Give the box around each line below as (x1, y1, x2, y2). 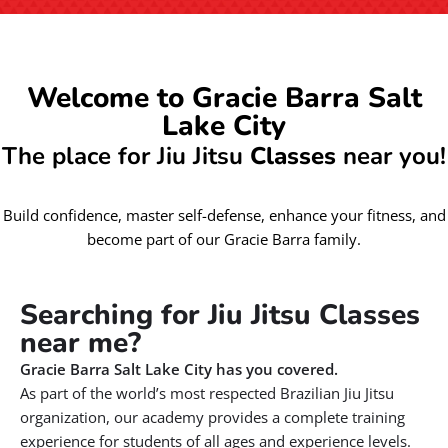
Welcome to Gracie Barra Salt (26, 79, 422, 117)
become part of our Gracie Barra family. (87, 229, 361, 249)
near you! (343, 140, 446, 172)
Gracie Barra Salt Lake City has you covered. (20, 359, 338, 379)
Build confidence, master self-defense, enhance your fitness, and (2, 205, 446, 225)
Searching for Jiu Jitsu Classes (20, 296, 420, 334)
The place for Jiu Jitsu (2, 140, 250, 172)
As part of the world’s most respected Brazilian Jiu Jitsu (20, 383, 394, 403)
